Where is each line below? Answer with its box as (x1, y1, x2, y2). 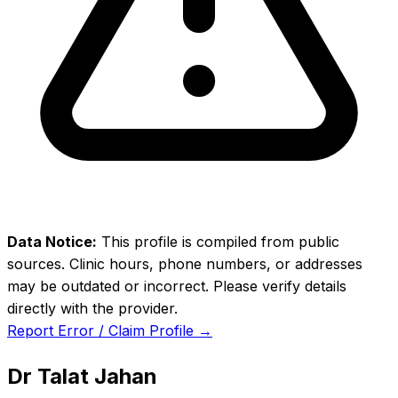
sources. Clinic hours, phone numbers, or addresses (7, 255, 362, 273)
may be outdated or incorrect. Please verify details (7, 277, 346, 295)
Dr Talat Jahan (7, 362, 157, 389)
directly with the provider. (7, 299, 178, 317)
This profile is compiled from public (97, 233, 339, 251)
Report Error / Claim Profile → (7, 322, 212, 339)
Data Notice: (7, 233, 97, 251)
